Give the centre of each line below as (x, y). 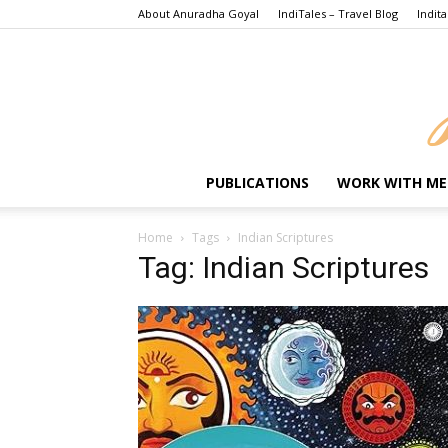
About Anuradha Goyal (198, 13)
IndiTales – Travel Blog (338, 13)
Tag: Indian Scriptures (283, 267)
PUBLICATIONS (257, 182)
